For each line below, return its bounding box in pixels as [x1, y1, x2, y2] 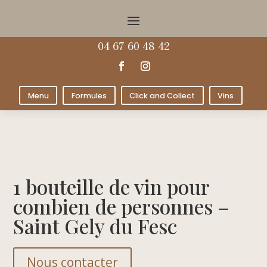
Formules [71, 90, 107, 101]
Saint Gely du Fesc [13, 212, 178, 239]
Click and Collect [129, 90, 195, 101]
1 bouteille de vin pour [13, 173, 210, 200]
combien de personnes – [13, 193, 230, 219]
